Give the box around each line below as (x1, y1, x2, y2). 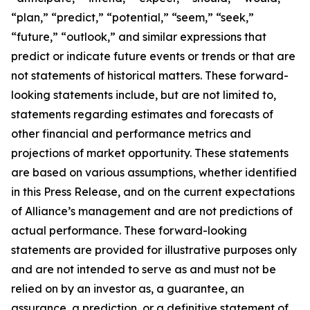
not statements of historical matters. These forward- (11, 69, 289, 82)
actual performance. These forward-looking (11, 224, 247, 237)
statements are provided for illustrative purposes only (11, 243, 297, 257)
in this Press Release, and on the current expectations (11, 185, 295, 199)
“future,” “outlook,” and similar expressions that (11, 30, 266, 44)
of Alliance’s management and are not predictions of (11, 204, 293, 218)
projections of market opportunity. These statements (11, 146, 289, 160)
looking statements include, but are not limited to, (11, 88, 276, 102)
